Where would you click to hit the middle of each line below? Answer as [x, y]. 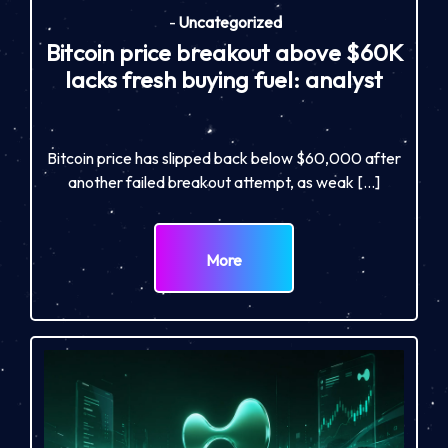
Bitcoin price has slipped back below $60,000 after [224, 158]
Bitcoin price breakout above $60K [224, 52]
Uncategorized [229, 22]
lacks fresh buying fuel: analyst [224, 79]
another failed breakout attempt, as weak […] [224, 182]
